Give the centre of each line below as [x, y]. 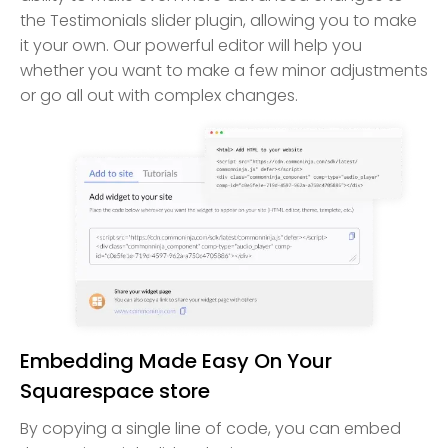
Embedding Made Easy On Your [176, 361]
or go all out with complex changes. [159, 96]
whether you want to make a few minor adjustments [224, 71]
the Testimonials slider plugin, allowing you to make [218, 21]
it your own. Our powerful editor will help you [191, 46]
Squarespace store [115, 391]
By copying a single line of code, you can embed [210, 429]
